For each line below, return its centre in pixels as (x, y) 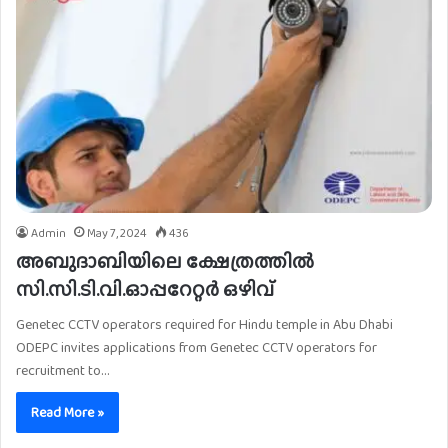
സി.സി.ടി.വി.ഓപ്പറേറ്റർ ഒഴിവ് (145, 289)
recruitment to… (62, 370)
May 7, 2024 (117, 233)
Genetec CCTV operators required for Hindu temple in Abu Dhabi (204, 324)
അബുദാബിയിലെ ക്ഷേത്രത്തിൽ (165, 261)
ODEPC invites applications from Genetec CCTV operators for (196, 347)
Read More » (67, 412)
